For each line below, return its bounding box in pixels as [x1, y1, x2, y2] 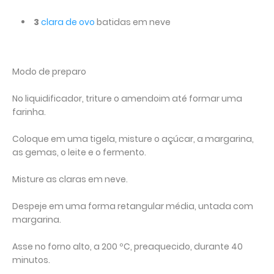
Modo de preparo [12, 65, 86, 78]
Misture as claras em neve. [12, 172, 128, 185]
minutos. [12, 253, 50, 266]
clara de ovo [41, 15, 95, 28]
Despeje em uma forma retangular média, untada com [12, 199, 253, 212]
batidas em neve [95, 15, 171, 28]
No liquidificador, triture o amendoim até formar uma [12, 92, 242, 105]
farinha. [12, 105, 46, 118]
